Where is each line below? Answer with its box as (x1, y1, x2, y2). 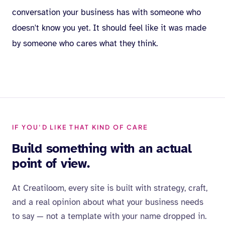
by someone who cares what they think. (12, 38, 158, 49)
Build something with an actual (12, 141, 192, 156)
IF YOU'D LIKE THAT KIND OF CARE (12, 123, 149, 131)
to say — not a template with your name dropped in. (12, 211, 206, 221)
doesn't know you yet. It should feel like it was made (12, 23, 206, 33)
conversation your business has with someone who (12, 7, 201, 18)
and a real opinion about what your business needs (12, 197, 203, 207)
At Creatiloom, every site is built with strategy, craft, (12, 183, 207, 193)
